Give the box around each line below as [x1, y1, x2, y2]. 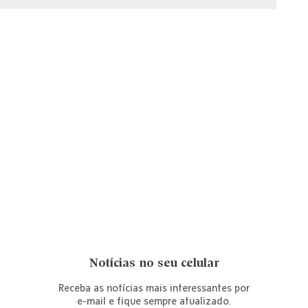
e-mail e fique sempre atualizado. [77, 295, 231, 307]
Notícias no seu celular [89, 257, 219, 270]
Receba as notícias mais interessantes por [58, 282, 250, 294]
